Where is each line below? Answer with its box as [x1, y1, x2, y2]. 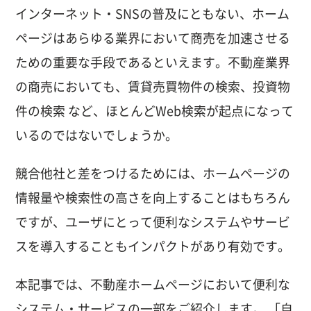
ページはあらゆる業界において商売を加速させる [15, 31, 291, 44]
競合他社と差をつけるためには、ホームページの [15, 167, 291, 180]
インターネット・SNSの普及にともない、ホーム [15, 7, 290, 20]
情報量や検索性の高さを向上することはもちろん [15, 191, 291, 204]
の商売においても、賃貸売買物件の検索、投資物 [15, 80, 291, 93]
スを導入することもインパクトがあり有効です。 [15, 239, 291, 253]
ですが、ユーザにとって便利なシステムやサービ [15, 215, 291, 228]
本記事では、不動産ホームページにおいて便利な [15, 278, 291, 292]
